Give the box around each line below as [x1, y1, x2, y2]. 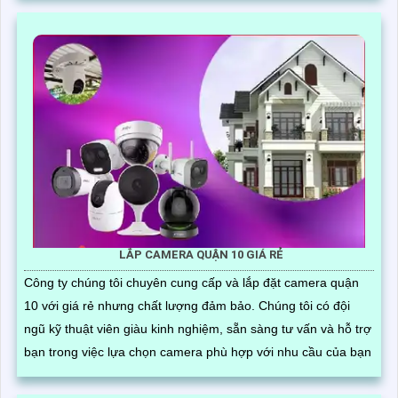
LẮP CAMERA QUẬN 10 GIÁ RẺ [119, 248, 283, 262]
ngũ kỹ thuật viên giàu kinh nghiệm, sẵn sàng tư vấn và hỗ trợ [24, 322, 371, 337]
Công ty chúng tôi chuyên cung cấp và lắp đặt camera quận [24, 275, 359, 291]
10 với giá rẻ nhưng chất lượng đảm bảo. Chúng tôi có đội [24, 298, 259, 314]
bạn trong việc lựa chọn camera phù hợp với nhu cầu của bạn [24, 345, 371, 360]
